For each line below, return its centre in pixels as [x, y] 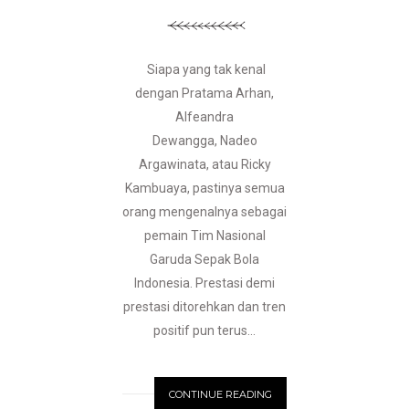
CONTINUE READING [220, 395]
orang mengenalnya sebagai [204, 212]
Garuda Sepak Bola [204, 260]
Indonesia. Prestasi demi [204, 283]
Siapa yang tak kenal [204, 70]
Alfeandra [204, 117]
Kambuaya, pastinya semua [204, 189]
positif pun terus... [204, 331]
